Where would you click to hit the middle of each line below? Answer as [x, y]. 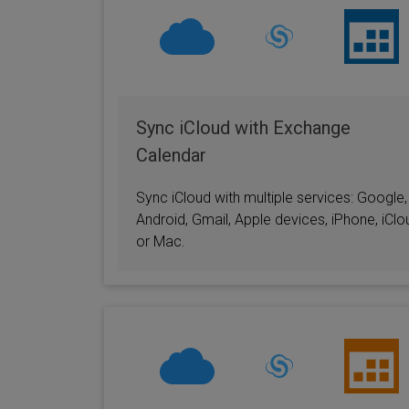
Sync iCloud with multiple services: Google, [272, 198]
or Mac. [161, 241]
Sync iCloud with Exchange [243, 128]
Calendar [171, 155]
